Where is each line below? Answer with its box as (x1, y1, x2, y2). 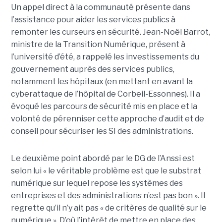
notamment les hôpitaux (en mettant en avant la (10, 77, 193, 87)
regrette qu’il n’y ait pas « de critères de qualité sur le (10, 203, 207, 213)
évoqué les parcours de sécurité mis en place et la (10, 102, 197, 111)
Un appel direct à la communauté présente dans (10, 2, 190, 12)
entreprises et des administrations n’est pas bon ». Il (10, 191, 205, 201)
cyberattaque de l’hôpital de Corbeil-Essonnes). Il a (10, 89, 200, 99)
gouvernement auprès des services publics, (10, 64, 174, 74)
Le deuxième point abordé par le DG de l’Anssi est (10, 154, 195, 164)
